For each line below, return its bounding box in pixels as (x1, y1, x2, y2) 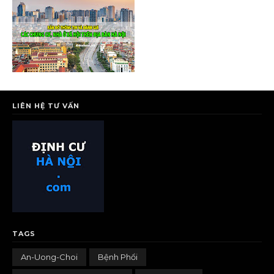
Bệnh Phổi (98, 252, 138, 262)
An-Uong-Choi (21, 252, 78, 262)
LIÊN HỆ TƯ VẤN (12, 102, 80, 110)
